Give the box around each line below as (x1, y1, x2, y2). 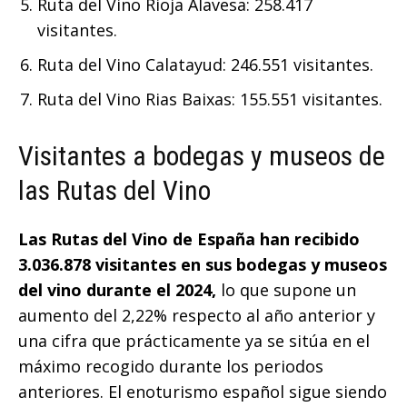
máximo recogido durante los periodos (18, 355, 323, 378)
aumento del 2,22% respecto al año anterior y (18, 304, 375, 327)
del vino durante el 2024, (18, 279, 216, 302)
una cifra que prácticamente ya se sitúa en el (18, 330, 370, 352)
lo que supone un (216, 279, 356, 302)
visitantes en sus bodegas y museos (91, 253, 387, 276)
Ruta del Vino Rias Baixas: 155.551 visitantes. (37, 88, 382, 111)
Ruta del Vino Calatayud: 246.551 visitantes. (37, 54, 373, 76)
